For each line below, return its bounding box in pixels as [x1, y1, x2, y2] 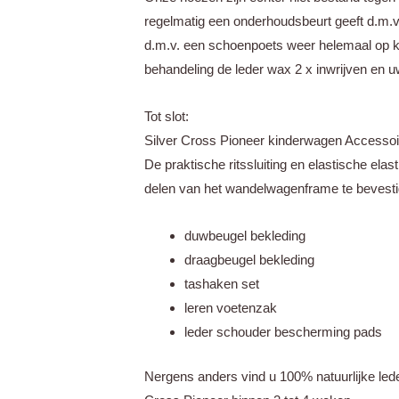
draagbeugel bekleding [184, 252, 314, 268]
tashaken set [184, 276, 259, 292]
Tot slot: [144, 108, 189, 124]
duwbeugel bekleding [184, 228, 305, 244]
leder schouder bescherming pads [184, 324, 382, 340]
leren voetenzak [184, 300, 277, 316]
